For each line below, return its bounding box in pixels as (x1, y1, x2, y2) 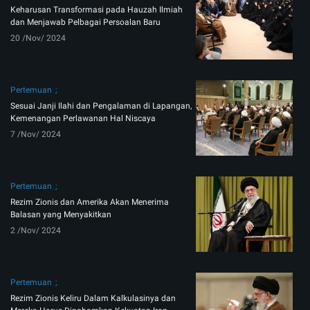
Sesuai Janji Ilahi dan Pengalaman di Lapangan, (10, 101, 192, 111)
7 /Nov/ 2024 (10, 129, 61, 140)
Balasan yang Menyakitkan (10, 210, 111, 220)
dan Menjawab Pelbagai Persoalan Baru (10, 17, 161, 28)
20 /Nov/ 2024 (10, 33, 66, 44)
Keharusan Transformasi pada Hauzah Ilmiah (10, 5, 183, 15)
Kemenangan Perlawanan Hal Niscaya (10, 113, 156, 124)
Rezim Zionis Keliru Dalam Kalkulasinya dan (10, 293, 176, 304)
